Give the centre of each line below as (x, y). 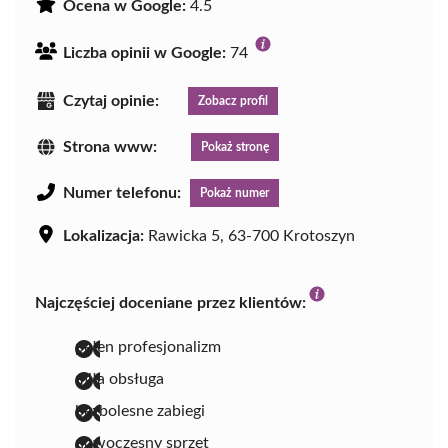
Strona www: (110, 146)
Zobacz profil (233, 100)
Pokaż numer (234, 192)
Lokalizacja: (103, 235)
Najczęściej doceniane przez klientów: (170, 302)
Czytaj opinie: (111, 100)
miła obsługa (119, 378)
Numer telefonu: (122, 192)
